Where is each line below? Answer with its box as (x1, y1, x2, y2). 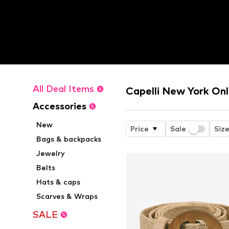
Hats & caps (36, 177, 81, 186)
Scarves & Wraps (36, 192, 98, 200)
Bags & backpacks (36, 134, 102, 143)
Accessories (33, 101, 86, 111)
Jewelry (36, 149, 65, 157)
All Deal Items (33, 83, 94, 94)
